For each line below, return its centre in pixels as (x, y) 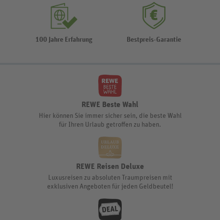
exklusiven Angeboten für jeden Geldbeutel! (110, 186)
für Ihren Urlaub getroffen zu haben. (110, 124)
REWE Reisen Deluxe (110, 166)
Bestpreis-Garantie (154, 40)
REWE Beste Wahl (110, 104)
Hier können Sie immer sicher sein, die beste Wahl (110, 116)
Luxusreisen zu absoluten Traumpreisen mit (110, 178)
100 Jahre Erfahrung (64, 40)
